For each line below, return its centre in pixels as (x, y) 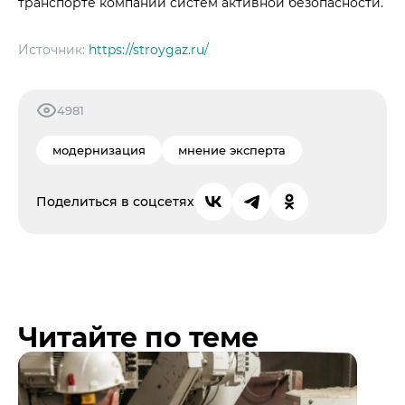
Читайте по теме (138, 338)
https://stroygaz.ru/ (149, 50)
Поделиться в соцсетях (115, 201)
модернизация (99, 151)
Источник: (53, 50)
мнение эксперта (232, 151)
